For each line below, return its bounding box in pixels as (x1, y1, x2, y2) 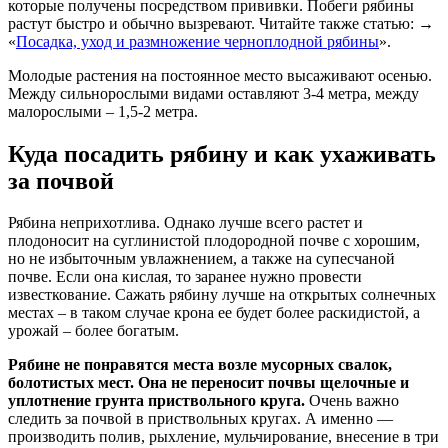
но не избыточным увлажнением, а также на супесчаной (8, 250, 395, 268)
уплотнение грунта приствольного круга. (8, 392, 305, 410)
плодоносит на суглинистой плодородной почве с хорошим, (8, 232, 420, 250)
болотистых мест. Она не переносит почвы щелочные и (8, 374, 409, 392)
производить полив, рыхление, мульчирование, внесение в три (8, 428, 439, 446)
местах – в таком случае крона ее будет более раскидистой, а (8, 304, 420, 322)
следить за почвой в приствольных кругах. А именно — (8, 410, 393, 428)
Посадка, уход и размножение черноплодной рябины (16, 32, 379, 50)
